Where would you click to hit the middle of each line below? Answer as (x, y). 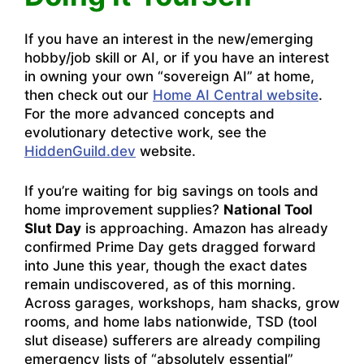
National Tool (268, 209)
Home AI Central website (236, 95)
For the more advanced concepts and (149, 114)
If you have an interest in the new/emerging (169, 39)
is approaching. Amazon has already (205, 228)
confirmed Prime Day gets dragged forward (170, 247)
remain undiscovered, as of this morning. (160, 284)
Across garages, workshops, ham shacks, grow (182, 303)
